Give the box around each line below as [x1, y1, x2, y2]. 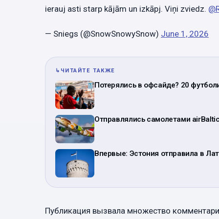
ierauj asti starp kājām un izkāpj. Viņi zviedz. [45, 3, 208, 14]
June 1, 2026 [161, 28, 209, 39]
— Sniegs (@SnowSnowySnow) [45, 28, 161, 39]
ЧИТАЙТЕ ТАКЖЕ [60, 67, 115, 74]
